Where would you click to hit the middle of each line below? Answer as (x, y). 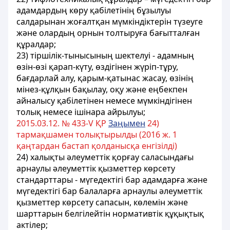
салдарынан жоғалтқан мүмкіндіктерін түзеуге (110, 22)
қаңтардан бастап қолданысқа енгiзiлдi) (97, 146)
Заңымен (127, 123)
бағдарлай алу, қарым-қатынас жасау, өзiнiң (105, 78)
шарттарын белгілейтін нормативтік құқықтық (110, 214)
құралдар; (36, 44)
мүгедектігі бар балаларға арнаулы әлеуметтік (109, 191)
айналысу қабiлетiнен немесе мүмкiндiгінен (104, 101)
